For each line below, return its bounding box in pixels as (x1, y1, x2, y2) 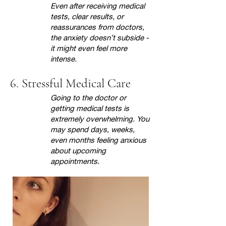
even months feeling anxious (50, 135, 146, 144)
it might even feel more (50, 43, 127, 52)
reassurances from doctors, (50, 22, 144, 31)
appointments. (50, 156, 99, 165)
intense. (50, 54, 79, 63)
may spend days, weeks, (50, 125, 135, 134)
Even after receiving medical (50, 1, 145, 10)
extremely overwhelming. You (50, 114, 149, 123)
